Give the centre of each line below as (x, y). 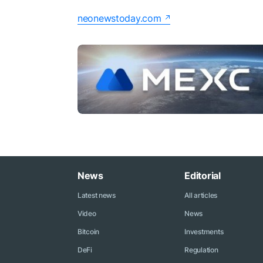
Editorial (203, 176)
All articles (201, 195)
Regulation (201, 250)
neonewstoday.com (119, 18)
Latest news (97, 195)
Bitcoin (89, 232)
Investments (204, 232)
